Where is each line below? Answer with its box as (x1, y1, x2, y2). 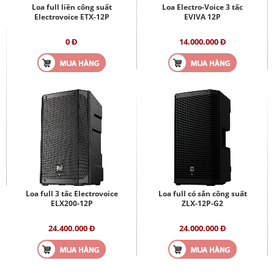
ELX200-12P (50, 198, 93, 209)
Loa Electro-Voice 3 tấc (162, 1, 243, 12)
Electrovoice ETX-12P (34, 11, 109, 22)
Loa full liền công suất (31, 1, 112, 12)
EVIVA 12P (184, 11, 221, 22)
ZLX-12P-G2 (182, 198, 223, 209)
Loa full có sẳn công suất (158, 188, 247, 199)
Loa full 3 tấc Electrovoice (25, 188, 118, 199)
